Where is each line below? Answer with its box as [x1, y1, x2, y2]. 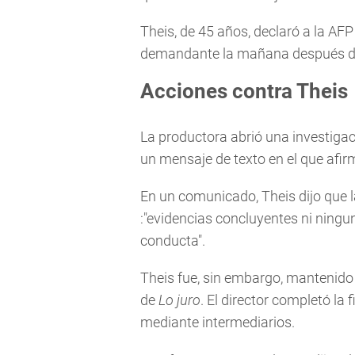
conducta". [140, 232, 205, 250]
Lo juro [158, 292, 200, 309]
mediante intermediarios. [140, 314, 295, 331]
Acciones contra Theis [140, 79, 348, 104]
